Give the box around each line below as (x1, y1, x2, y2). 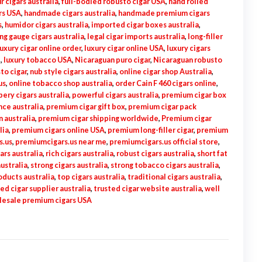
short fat (196, 149, 227, 158)
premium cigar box (161, 91, 226, 99)
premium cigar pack (127, 102, 196, 111)
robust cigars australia (116, 149, 194, 158)
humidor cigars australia (4, 20, 88, 29)
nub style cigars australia (29, 67, 116, 76)
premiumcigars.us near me (15, 137, 106, 146)
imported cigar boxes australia (91, 20, 199, 29)
